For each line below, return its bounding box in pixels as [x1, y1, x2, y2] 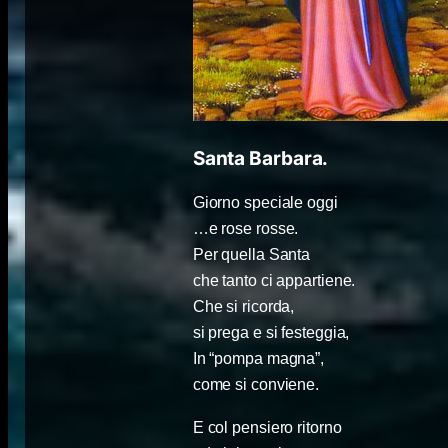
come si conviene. [192, 376, 320, 394]
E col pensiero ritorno [192, 419, 342, 437]
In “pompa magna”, [192, 350, 325, 368]
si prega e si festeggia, [192, 324, 350, 342]
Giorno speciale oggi [192, 194, 338, 212]
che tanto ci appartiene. [192, 272, 356, 290]
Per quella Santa [192, 246, 311, 264]
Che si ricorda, [192, 298, 295, 316]
